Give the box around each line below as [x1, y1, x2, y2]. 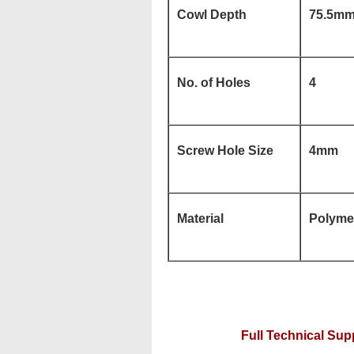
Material [177, 212, 224, 225]
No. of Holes [177, 76, 254, 89]
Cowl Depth [177, 8, 250, 21]
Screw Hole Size [177, 144, 277, 157]
